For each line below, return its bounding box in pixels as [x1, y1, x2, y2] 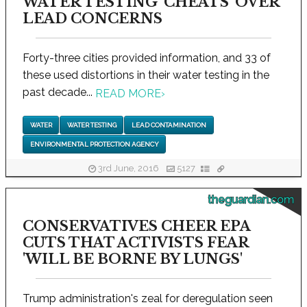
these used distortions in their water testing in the [23, 69, 269, 82]
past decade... [23, 86, 95, 99]
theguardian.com [208, 193, 294, 207]
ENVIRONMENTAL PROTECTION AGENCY [29, 140, 159, 148]
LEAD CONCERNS [23, 10, 162, 27]
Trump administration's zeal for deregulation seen [23, 292, 273, 306]
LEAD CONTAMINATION [131, 121, 206, 129]
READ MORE [95, 86, 161, 100]
